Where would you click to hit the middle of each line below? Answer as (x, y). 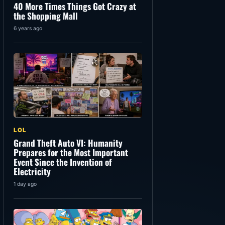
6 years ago (28, 29)
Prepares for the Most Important (71, 152)
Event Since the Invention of (63, 162)
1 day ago (25, 184)
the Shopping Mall (46, 16)
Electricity (32, 172)
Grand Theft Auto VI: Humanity (68, 143)
